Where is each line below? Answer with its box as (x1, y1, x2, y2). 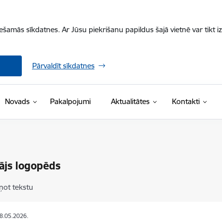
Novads (4, 97, 30, 106)
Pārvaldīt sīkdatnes (32, 61, 95, 70)
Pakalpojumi (50, 97, 91, 106)
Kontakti (171, 97, 200, 106)
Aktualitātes (111, 97, 150, 106)
